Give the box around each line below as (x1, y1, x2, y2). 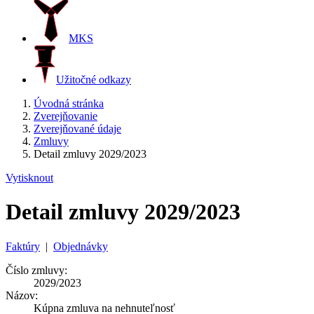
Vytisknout (6, 172, 53, 184)
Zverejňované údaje (34, 123, 121, 135)
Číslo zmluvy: (6, 264, 67, 276)
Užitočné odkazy (56, 74, 131, 86)
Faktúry (6, 240, 40, 252)
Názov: (6, 289, 38, 301)
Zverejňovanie (34, 110, 97, 122)
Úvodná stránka (34, 97, 104, 109)
